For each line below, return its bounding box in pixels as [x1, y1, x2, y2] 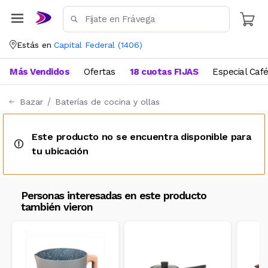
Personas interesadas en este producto [21, 188, 206, 202]
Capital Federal [54, 40, 115, 50]
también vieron [21, 200, 93, 213]
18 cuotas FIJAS [129, 66, 198, 77]
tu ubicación [32, 145, 89, 157]
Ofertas [84, 66, 115, 77]
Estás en [17, 40, 52, 50]
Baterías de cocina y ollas [55, 96, 160, 106]
